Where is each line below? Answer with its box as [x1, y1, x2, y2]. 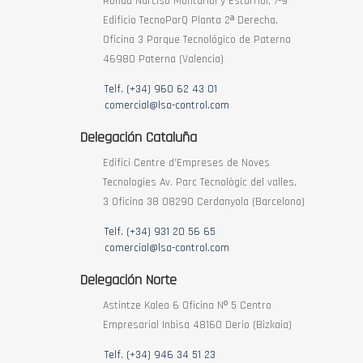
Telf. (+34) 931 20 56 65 [104, 224, 216, 239]
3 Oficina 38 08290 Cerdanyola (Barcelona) [102, 194, 305, 209]
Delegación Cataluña [79, 128, 197, 147]
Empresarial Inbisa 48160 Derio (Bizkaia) [102, 318, 292, 332]
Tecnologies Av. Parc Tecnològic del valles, [102, 175, 297, 190]
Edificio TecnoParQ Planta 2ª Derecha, [102, 13, 278, 28]
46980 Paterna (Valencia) [102, 52, 224, 66]
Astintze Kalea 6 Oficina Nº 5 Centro [102, 298, 271, 313]
